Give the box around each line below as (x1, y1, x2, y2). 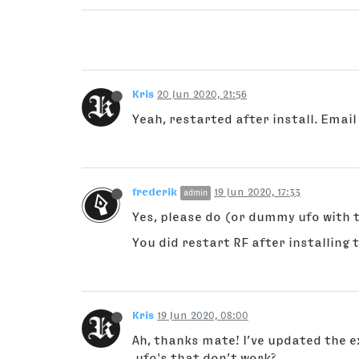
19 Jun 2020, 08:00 (157, 309, 248, 321)
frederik (132, 186, 177, 198)
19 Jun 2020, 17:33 (214, 186, 301, 198)
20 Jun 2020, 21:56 (157, 88, 247, 100)
